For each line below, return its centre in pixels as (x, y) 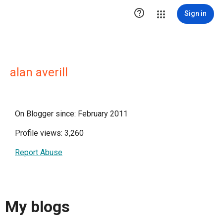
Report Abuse (39, 152)
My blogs (37, 207)
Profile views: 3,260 (49, 133)
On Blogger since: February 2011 (71, 114)
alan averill (39, 72)
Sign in (195, 13)
